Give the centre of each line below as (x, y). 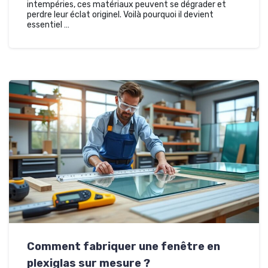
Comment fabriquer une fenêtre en (124, 247)
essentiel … (48, 25)
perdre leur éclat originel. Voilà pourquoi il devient (120, 15)
